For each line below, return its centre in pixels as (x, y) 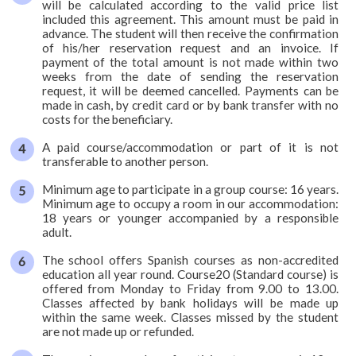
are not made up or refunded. (118, 331)
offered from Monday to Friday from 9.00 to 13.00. (190, 288)
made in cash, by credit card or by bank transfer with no (190, 104)
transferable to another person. (125, 161)
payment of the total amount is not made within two (190, 62)
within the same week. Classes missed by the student (190, 317)
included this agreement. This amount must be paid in (190, 19)
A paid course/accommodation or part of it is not (190, 147)
